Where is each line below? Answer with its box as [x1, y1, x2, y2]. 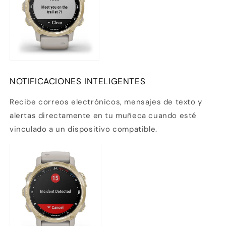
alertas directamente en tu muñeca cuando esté [10, 110, 197, 121]
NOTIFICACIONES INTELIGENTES [10, 76, 146, 87]
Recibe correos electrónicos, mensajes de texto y [10, 97, 202, 107]
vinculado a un [10, 124, 66, 135]
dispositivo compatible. [65, 124, 157, 135]
